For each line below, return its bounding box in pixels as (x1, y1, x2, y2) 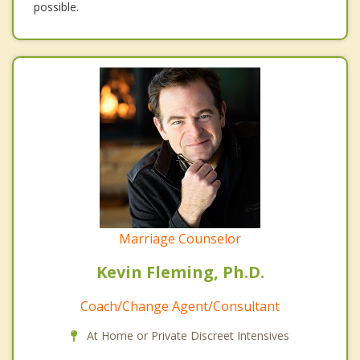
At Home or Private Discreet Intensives (84, 328, 289, 344)
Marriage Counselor (119, 230, 241, 248)
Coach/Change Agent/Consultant (80, 297, 280, 316)
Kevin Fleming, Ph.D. (96, 261, 264, 284)
